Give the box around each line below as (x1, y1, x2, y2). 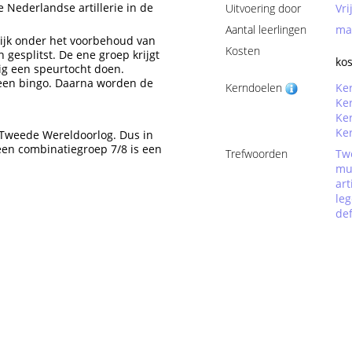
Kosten (225, 43, 261, 58)
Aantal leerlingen (225, 22, 307, 37)
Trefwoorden (225, 146, 288, 161)
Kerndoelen (225, 80, 286, 95)
